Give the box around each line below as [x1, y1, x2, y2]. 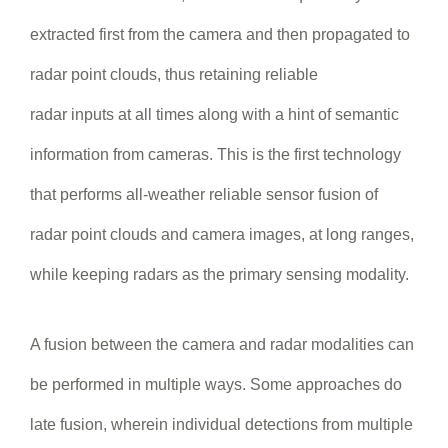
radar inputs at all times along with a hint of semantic [30, 105, 399, 123]
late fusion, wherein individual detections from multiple [30, 415, 413, 433]
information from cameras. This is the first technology [30, 145, 401, 163]
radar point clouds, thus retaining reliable [30, 65, 318, 83]
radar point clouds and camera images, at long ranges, [30, 225, 414, 243]
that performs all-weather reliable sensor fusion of [30, 185, 378, 203]
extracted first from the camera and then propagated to [30, 25, 410, 43]
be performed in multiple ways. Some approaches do [30, 375, 402, 393]
